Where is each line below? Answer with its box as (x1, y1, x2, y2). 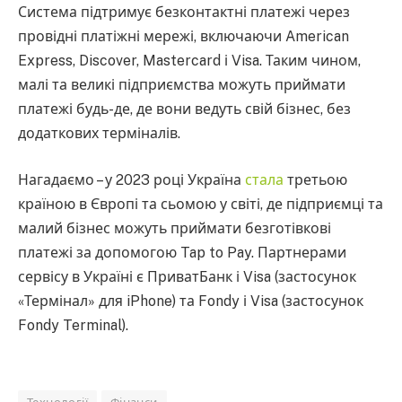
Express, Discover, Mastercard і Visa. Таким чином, (18, 52, 361, 70)
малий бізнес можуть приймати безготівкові (18, 219, 331, 237)
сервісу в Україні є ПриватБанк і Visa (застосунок (18, 267, 356, 285)
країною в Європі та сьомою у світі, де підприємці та (18, 195, 383, 213)
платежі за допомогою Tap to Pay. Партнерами (18, 243, 346, 261)
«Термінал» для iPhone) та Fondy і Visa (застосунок (18, 292, 363, 310)
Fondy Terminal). (18, 316, 128, 334)
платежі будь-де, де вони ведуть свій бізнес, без (18, 100, 351, 118)
